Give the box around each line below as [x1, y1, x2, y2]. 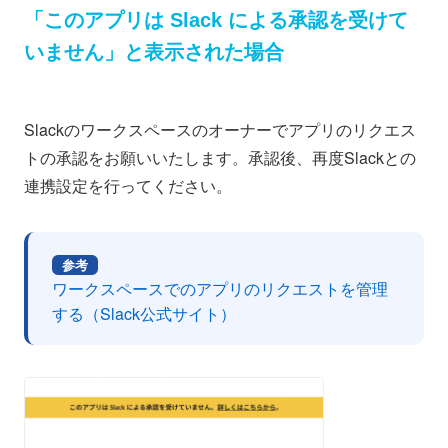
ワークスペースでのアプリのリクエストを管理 [52, 276, 388, 300]
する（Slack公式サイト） [52, 301, 236, 325]
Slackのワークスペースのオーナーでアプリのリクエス [24, 117, 416, 141]
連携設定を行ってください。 [24, 173, 232, 197]
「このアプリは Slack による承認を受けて [24, 8, 408, 31]
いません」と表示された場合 [24, 40, 284, 63]
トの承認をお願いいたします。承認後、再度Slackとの [24, 145, 416, 169]
